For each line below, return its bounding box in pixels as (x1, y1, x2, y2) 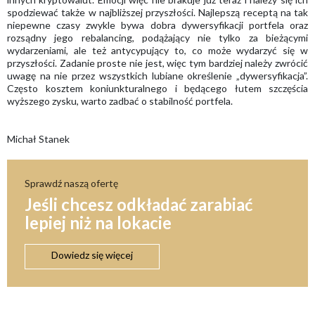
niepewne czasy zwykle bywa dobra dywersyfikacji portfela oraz (7, 19, 308, 32)
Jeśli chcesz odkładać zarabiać (25, 194, 252, 215)
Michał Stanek (7, 133, 70, 146)
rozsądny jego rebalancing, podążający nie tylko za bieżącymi (7, 32, 308, 44)
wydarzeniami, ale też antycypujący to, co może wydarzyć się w (7, 44, 308, 57)
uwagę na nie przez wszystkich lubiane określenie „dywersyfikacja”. (7, 70, 308, 82)
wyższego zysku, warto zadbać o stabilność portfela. (7, 95, 233, 108)
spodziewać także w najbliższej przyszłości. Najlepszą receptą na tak (7, 6, 308, 19)
